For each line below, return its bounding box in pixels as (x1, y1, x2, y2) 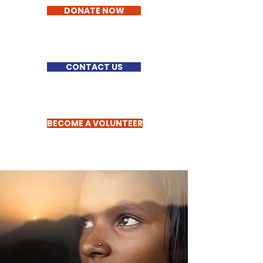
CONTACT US (65, 61, 123, 73)
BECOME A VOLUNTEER (47, 117, 143, 129)
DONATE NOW (63, 5, 124, 16)
